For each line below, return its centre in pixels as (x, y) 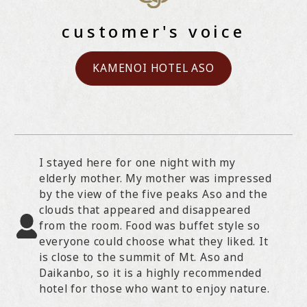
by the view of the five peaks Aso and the (153, 194)
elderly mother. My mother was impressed (156, 179)
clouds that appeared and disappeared (145, 210)
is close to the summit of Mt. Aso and (141, 257)
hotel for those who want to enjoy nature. (154, 289)
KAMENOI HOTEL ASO (153, 68)
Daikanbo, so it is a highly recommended (150, 273)
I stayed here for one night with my (137, 163)
